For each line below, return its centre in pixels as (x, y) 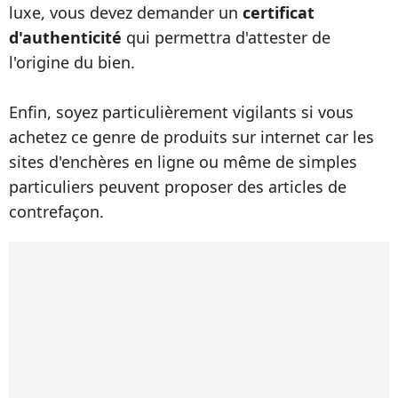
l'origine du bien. (72, 62)
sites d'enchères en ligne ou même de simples (183, 162)
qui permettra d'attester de (228, 37)
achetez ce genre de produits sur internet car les (191, 137)
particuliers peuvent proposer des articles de (178, 187)
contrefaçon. (56, 211)
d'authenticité (68, 37)
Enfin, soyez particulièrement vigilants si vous (181, 112)
